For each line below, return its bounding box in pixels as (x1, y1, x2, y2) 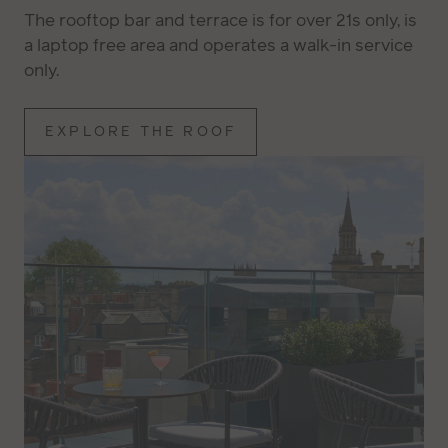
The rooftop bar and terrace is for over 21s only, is (24, 8, 417, 33)
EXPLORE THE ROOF (45, 122, 237, 142)
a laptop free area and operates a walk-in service (24, 33, 413, 58)
